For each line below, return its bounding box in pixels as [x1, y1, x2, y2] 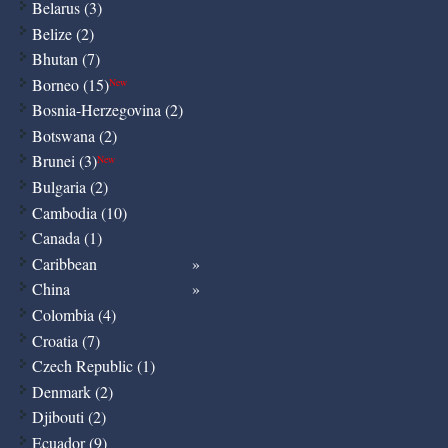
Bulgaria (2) [31, 176, 108, 198]
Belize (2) [31, 22, 94, 44]
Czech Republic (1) [31, 355, 155, 377]
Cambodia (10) [31, 201, 127, 223]
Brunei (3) [31, 150, 97, 172]
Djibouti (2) [31, 406, 106, 428]
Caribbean [31, 252, 97, 274]
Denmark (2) [31, 380, 113, 402]
